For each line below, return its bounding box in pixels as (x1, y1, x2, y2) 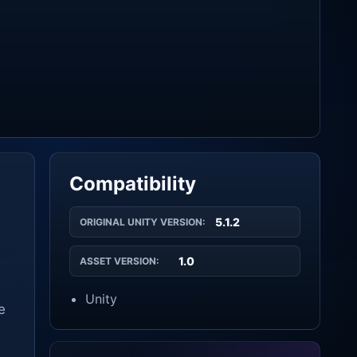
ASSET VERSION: (80, 255, 159, 267)
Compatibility (69, 172, 196, 195)
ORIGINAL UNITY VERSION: (80, 216, 206, 228)
